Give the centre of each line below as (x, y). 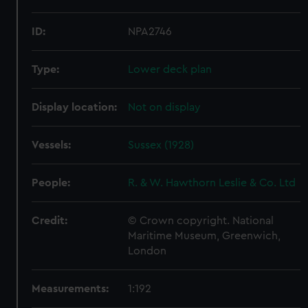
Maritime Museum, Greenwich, (205, 236)
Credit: (50, 221)
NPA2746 (150, 32)
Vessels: (52, 145)
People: (51, 183)
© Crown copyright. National (201, 221)
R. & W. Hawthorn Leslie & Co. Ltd (212, 183)
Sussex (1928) (161, 145)
